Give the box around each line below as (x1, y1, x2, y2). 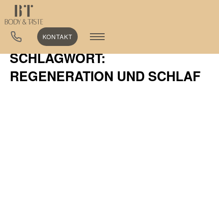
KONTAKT (43, 32, 72, 41)
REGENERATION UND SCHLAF (10, 66, 200, 85)
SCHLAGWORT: (10, 48, 106, 67)
